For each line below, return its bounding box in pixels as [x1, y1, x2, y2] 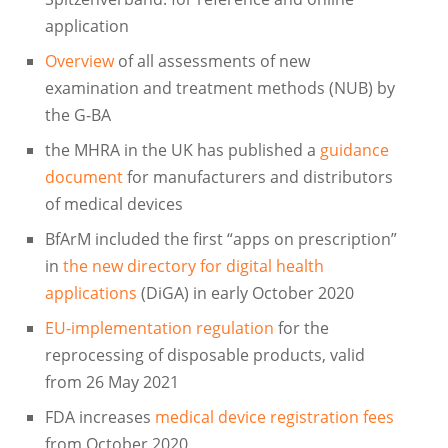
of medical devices [44, 193, 183, 216]
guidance [319, 139, 389, 162]
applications [44, 282, 137, 305]
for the [273, 317, 329, 340]
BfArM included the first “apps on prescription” [44, 228, 397, 251]
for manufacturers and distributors [122, 166, 393, 189]
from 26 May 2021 [44, 371, 179, 394]
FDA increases [44, 406, 155, 429]
